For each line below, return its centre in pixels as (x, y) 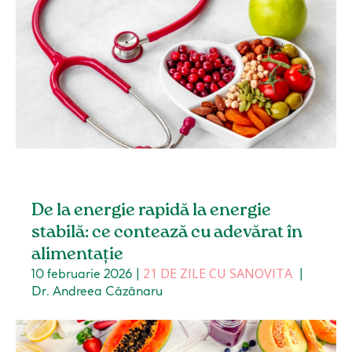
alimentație (78, 255)
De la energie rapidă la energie (152, 211)
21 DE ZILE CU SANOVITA (218, 274)
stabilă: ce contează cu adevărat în (167, 233)
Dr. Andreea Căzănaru (97, 291)
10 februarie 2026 (82, 274)
